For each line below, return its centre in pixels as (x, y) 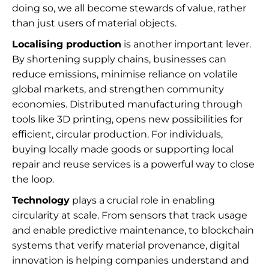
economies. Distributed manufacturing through (127, 104)
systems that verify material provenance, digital (126, 245)
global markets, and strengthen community (118, 89)
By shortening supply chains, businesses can (119, 59)
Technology (41, 200)
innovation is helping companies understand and (131, 260)
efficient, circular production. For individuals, (117, 134)
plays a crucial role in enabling (142, 200)
